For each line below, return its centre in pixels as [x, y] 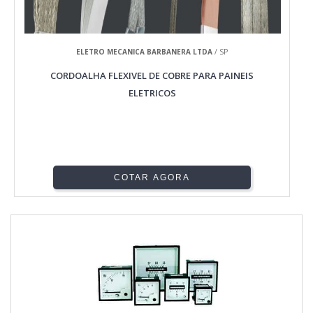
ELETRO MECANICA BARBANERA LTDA [145, 52]
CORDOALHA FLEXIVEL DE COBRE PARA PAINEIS [152, 76]
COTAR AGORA [152, 178]
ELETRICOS [152, 93]
